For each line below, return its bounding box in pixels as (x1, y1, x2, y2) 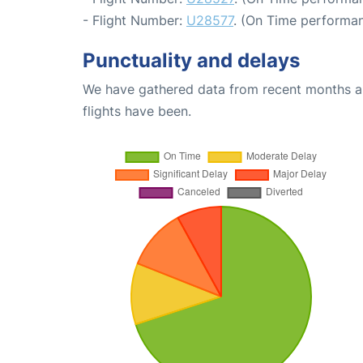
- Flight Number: (83, 12, 186, 29)
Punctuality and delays (83, 49, 300, 73)
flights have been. (83, 103, 191, 120)
